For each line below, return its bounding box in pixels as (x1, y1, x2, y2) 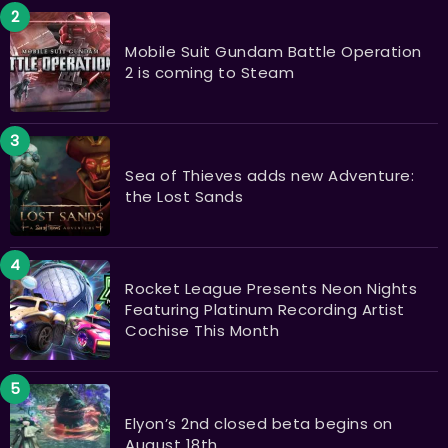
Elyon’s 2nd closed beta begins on (125, 412, 393, 434)
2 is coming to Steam (125, 61, 294, 83)
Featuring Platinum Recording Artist (125, 299, 405, 321)
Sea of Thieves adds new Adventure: (125, 164, 414, 186)
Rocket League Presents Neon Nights (125, 278, 417, 300)
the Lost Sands (125, 185, 243, 207)
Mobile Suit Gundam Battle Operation (125, 40, 422, 62)
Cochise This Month (125, 320, 279, 342)
